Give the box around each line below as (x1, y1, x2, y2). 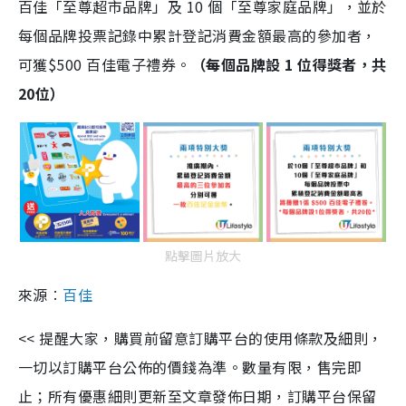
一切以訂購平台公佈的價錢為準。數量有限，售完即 (18, 356, 362, 379)
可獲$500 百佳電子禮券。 (18, 53, 191, 76)
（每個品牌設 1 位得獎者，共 (190, 53, 387, 76)
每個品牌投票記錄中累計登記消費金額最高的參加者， (18, 24, 377, 47)
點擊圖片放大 (165, 246, 241, 266)
